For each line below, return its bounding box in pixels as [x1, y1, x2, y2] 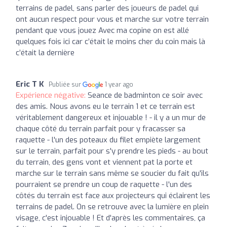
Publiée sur [49, 80, 83, 89]
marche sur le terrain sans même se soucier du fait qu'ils [16, 168, 209, 178]
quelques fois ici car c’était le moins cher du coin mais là [16, 36, 205, 47]
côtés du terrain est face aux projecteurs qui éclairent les [16, 190, 210, 201]
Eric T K [16, 79, 44, 89]
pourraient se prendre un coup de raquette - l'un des [16, 179, 192, 190]
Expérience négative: [16, 90, 88, 100]
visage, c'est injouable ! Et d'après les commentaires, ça [16, 212, 205, 223]
